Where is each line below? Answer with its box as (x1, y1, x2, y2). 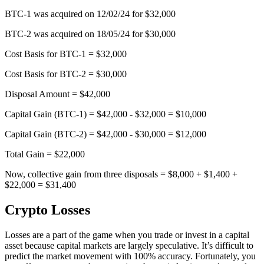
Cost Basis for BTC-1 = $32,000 (5, 49, 127, 60)
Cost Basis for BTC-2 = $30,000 (5, 69, 127, 80)
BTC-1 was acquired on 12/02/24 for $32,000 (5, 9, 176, 19)
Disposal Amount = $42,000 (5, 89, 110, 100)
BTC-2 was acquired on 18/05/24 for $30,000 (5, 29, 176, 39)
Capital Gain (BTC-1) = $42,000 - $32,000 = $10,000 (5, 109, 206, 120)
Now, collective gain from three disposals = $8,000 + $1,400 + (5, 169, 237, 180)
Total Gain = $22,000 (5, 149, 85, 160)
